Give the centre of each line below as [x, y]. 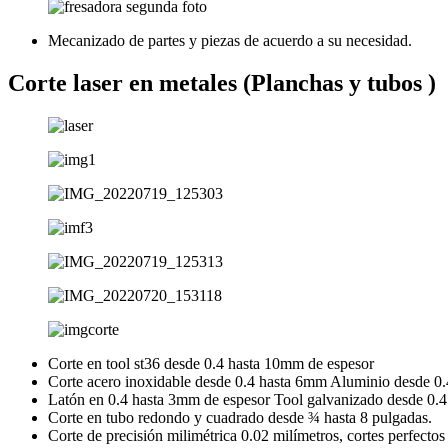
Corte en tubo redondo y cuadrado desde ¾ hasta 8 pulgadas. [240, 417]
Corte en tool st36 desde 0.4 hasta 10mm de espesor [211, 363]
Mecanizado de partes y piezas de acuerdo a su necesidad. [230, 41]
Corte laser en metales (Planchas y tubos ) [222, 83]
